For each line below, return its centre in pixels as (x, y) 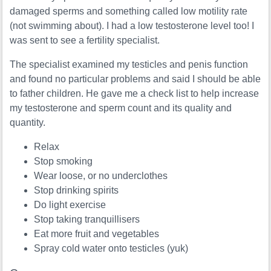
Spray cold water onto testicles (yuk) (111, 249)
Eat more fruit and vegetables (97, 234)
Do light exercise (70, 205)
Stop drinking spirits (77, 191)
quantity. (28, 123)
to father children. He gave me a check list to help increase (135, 94)
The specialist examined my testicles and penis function (129, 65)
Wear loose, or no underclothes (101, 176)
